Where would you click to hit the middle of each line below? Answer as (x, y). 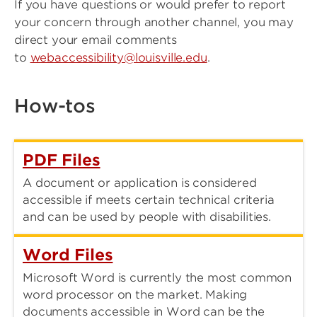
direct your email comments (96, 40)
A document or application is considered (140, 183)
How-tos (55, 106)
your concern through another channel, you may (154, 22)
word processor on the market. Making (135, 295)
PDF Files (62, 160)
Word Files (68, 255)
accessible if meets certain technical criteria (149, 200)
